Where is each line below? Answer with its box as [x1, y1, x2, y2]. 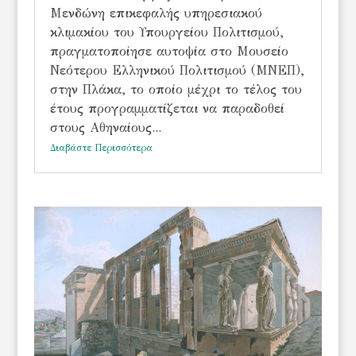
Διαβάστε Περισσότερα [49, 142, 153, 153]
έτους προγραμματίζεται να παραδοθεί [49, 101, 284, 116]
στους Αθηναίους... [49, 120, 161, 135]
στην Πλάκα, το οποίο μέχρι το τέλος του [49, 82, 302, 97]
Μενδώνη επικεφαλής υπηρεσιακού [49, 6, 262, 21]
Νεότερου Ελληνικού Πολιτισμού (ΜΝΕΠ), [49, 63, 304, 78]
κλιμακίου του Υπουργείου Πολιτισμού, [49, 25, 284, 40]
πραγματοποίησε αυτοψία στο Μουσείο [49, 44, 288, 59]
